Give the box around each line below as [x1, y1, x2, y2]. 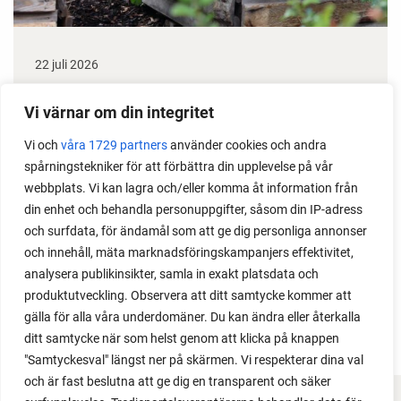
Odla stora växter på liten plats [35, 88, 279, 110]
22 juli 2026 [35, 56, 98, 72]
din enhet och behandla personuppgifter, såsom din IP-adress [24, 202, 363, 217]
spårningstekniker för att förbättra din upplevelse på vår [24, 159, 333, 174]
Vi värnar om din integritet [24, 103, 214, 122]
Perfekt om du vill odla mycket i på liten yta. [35, 168, 310, 186]
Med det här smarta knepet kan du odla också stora [35, 124, 359, 141]
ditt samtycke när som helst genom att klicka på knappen [24, 331, 339, 346]
